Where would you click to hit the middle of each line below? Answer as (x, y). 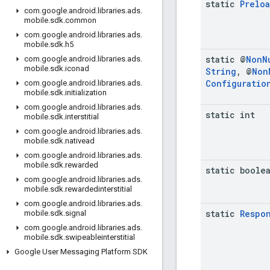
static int (230, 115)
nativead (80, 141)
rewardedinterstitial (99, 189)
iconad (77, 68)
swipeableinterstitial (100, 237)
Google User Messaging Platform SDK (81, 252)
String (221, 71)
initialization (86, 93)
